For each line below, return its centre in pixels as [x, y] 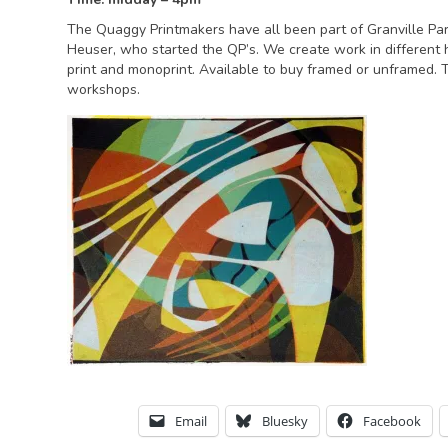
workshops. [104, 89]
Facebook [391, 420]
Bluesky [284, 420]
